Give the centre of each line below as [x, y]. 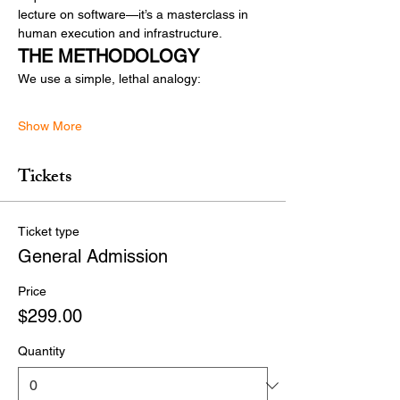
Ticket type [49, 231]
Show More [50, 126]
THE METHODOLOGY [108, 56]
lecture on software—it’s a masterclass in [135, 14]
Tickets [45, 178]
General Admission [93, 256]
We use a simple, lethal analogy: [109, 79]
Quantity [42, 351]
